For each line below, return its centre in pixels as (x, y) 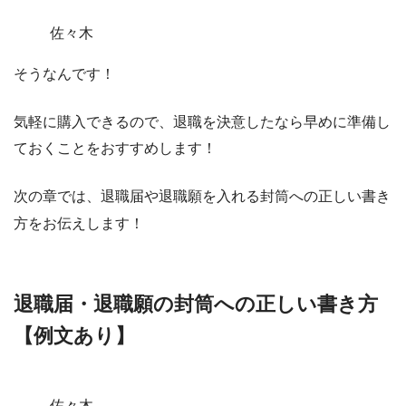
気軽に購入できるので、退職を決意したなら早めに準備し (202, 122)
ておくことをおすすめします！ (115, 149)
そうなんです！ (64, 74)
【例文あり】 (74, 336)
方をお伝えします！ (79, 224)
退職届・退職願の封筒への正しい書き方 (196, 304)
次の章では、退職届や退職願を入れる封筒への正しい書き (202, 197)
